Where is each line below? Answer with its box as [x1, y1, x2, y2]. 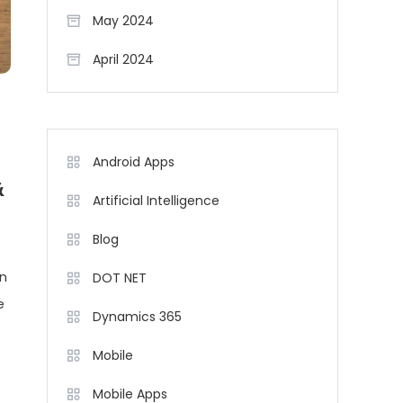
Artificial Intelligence [93, 192, 219, 210]
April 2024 [93, 50, 154, 68]
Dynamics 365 [93, 308, 182, 326]
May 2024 [93, 12, 154, 30]
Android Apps [93, 153, 175, 171]
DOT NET [93, 269, 147, 287]
